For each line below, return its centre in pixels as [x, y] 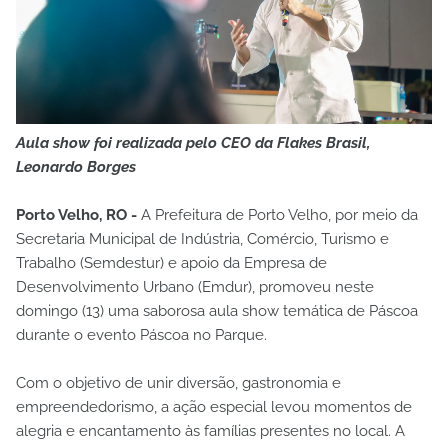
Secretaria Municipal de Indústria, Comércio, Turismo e [202, 239]
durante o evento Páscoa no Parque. [141, 335]
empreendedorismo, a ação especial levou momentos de [214, 407]
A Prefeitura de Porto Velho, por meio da [279, 215]
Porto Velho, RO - [78, 215]
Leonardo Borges [76, 167]
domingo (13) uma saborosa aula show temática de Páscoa [217, 311]
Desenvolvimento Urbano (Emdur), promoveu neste [195, 287]
